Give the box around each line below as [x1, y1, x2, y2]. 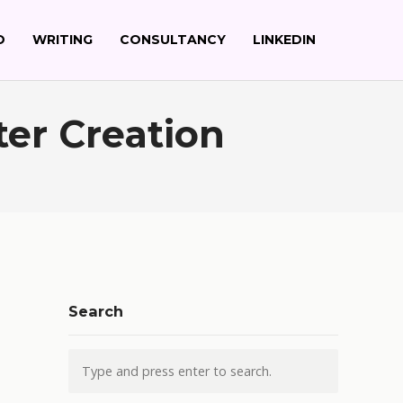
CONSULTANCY [120, 31, 226, 48]
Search [68, 302, 123, 320]
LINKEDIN [253, 31, 316, 48]
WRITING [32, 31, 93, 48]
